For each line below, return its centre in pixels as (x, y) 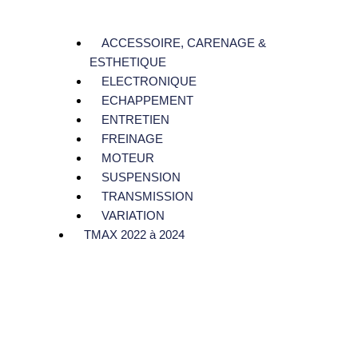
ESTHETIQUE (128, 62)
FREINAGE (133, 139)
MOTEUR (128, 158)
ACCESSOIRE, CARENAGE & (184, 43)
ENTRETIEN (136, 120)
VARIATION (133, 216)
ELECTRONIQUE (149, 82)
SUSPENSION (141, 177)
